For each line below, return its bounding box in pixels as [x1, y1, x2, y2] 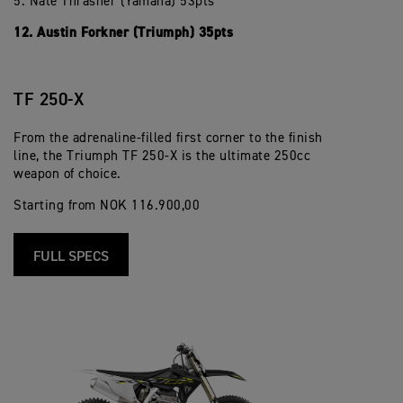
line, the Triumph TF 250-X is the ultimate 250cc [13, 149, 310, 163]
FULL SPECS [33, 250, 109, 264]
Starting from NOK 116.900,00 [13, 199, 200, 212]
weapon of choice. [13, 167, 121, 181]
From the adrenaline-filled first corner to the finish [13, 131, 323, 145]
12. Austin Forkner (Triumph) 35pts [13, 24, 233, 41]
